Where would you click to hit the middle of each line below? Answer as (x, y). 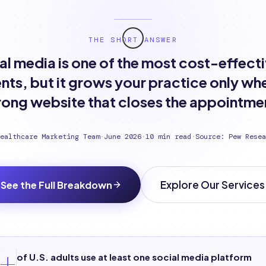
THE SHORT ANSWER (133, 40)
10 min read (168, 137)
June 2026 (123, 137)
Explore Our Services (213, 185)
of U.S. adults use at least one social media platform (134, 256)
